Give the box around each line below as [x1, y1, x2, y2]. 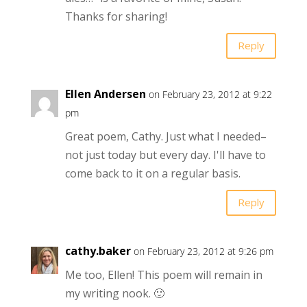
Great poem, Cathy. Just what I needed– [64, 128, 267, 144]
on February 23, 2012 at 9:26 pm [133, 244, 273, 258]
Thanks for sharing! [64, 8, 167, 24]
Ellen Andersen [64, 86, 146, 101]
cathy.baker [64, 243, 131, 258]
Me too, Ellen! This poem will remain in [64, 267, 262, 282]
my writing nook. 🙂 [64, 285, 164, 301]
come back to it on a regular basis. [64, 165, 241, 181]
